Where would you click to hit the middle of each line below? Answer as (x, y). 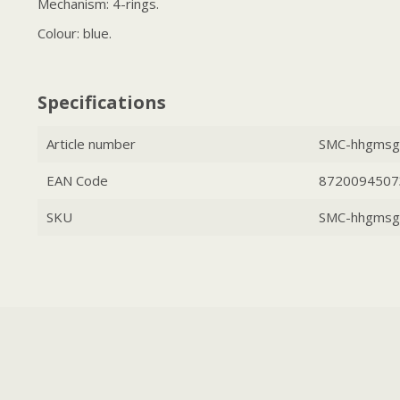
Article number (91, 143)
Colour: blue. (75, 33)
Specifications (102, 102)
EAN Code (77, 180)
